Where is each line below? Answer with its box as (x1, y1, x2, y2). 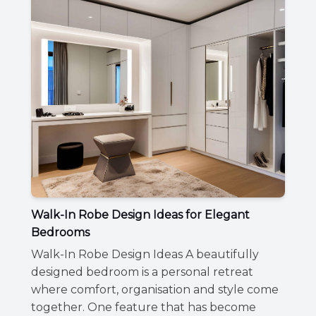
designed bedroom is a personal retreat (31, 265, 253, 279)
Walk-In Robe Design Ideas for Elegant (31, 207, 250, 221)
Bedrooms (31, 225, 90, 239)
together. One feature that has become (31, 300, 256, 314)
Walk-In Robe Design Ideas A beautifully (31, 247, 259, 261)
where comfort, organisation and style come (31, 282, 279, 296)
